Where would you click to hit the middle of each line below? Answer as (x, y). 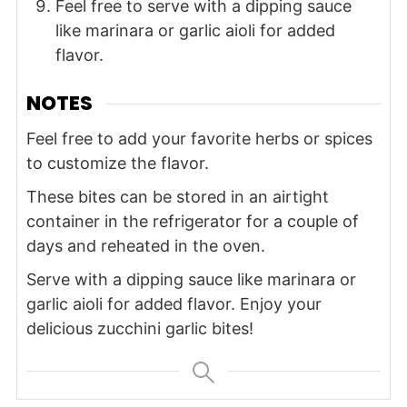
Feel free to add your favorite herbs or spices (199, 138)
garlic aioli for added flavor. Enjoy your (174, 303)
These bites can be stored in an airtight (177, 196)
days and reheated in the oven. (145, 245)
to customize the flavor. (117, 163)
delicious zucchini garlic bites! (139, 328)
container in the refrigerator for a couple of (192, 221)
